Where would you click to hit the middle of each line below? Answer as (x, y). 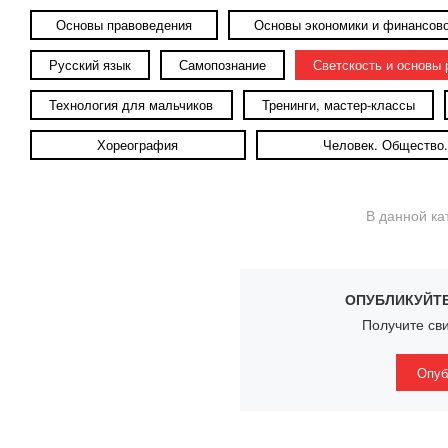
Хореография (138, 144)
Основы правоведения (124, 24)
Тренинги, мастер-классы (338, 104)
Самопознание (222, 64)
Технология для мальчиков (131, 104)
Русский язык (89, 64)
